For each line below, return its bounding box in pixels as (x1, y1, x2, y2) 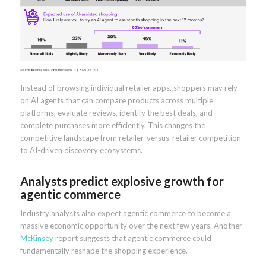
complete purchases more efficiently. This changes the (20, 120, 205, 130)
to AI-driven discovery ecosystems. (20, 145, 142, 155)
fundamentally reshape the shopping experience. (20, 245, 188, 255)
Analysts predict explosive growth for (20, 173, 224, 188)
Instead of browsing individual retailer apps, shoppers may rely (20, 83, 237, 93)
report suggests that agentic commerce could (53, 233, 211, 243)
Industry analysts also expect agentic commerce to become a (20, 208, 231, 218)
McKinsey (20, 233, 53, 243)
